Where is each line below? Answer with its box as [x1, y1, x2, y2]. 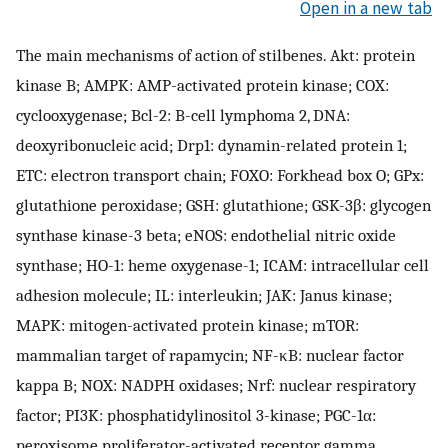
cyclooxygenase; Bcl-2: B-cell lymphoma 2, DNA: [16, 105, 350, 126]
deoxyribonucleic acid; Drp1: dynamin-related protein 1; [16, 135, 407, 156]
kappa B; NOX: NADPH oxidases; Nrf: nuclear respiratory [16, 375, 416, 396]
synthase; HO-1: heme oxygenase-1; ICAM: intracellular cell [16, 255, 429, 276]
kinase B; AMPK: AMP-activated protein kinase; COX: [16, 75, 389, 96]
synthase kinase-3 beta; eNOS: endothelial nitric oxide [16, 225, 396, 246]
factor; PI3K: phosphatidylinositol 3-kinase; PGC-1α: [16, 405, 376, 426]
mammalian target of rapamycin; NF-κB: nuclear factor [16, 345, 404, 366]
